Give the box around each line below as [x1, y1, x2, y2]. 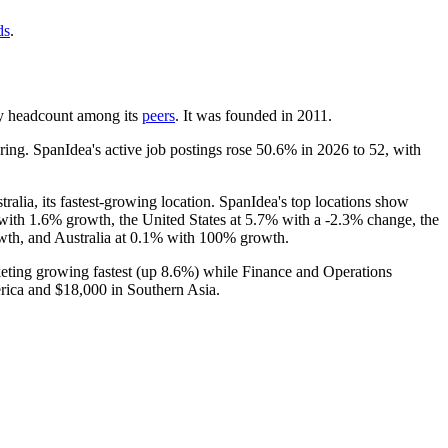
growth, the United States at [62, 210, 245, 228]
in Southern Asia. [107, 280, 220, 298]
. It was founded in [175, 106, 297, 124]
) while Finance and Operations [194, 262, 392, 280]
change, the [363, 210, 439, 228]
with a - [278, 210, 330, 228]
